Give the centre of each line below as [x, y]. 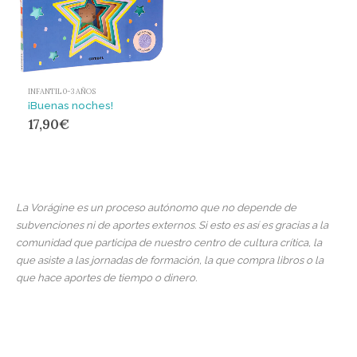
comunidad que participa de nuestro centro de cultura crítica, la [169, 243]
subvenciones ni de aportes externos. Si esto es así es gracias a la [172, 226]
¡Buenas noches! [71, 106]
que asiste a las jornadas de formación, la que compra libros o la [170, 261]
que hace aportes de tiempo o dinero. [106, 278]
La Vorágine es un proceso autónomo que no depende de [156, 208]
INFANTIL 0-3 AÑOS [62, 92]
